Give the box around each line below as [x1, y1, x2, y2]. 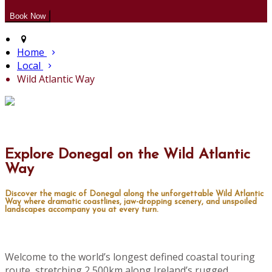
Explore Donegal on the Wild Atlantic [5, 148, 250, 163]
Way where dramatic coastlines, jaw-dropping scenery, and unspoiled [5, 198, 257, 206]
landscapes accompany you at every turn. [5, 206, 158, 214]
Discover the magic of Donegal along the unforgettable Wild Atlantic [5, 190, 263, 199]
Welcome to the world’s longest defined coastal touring [5, 250, 255, 264]
